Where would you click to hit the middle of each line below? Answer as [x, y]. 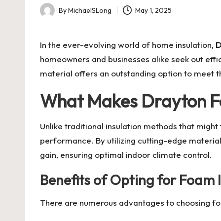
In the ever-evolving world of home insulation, [128, 45]
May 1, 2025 [154, 10]
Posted [51, 16]
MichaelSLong [90, 10]
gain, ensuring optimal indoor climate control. [126, 155]
